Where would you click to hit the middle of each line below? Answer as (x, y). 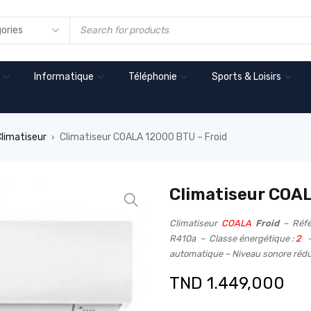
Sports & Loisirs (246, 77)
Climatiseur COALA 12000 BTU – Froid (143, 137)
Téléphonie (153, 77)
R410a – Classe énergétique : (233, 238)
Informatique (64, 77)
